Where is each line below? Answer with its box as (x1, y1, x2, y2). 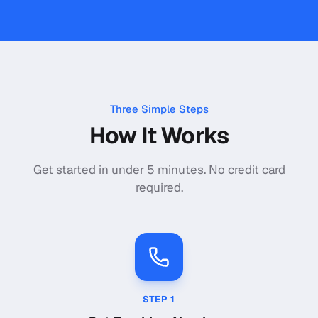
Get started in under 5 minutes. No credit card (33, 162, 285, 178)
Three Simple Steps (109, 102, 209, 116)
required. (135, 180, 183, 196)
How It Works (89, 121, 229, 150)
